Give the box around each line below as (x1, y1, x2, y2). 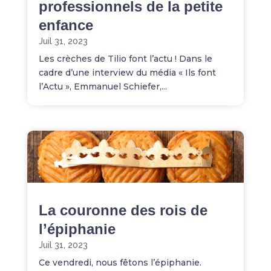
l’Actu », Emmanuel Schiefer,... (38, 81, 167, 93)
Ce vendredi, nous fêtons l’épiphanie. (38, 256, 201, 268)
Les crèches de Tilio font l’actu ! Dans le (38, 53, 212, 65)
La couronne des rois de (38, 201, 207, 218)
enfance (38, 17, 93, 34)
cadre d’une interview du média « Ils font (38, 67, 216, 79)
